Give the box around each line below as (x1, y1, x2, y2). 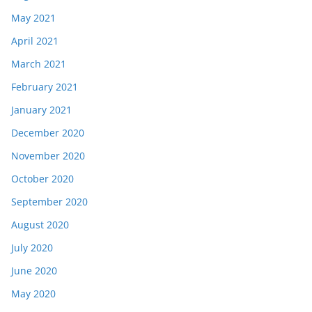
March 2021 (11, 57, 66, 71)
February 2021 (11, 80, 78, 94)
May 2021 (11, 11, 56, 25)
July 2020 (11, 241, 53, 255)
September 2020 (11, 195, 88, 209)
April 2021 (11, 34, 58, 48)
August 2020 (11, 218, 69, 232)
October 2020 (11, 172, 74, 186)
